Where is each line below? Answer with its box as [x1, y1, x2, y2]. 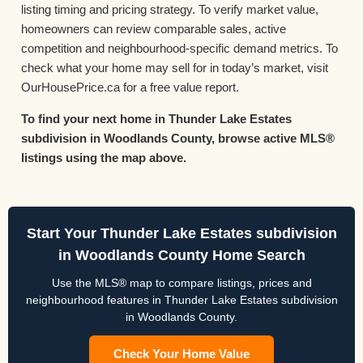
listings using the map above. [21, 150, 186, 164]
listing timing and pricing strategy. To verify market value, [21, 2, 318, 17]
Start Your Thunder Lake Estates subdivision [26, 225, 337, 242]
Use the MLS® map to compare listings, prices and [51, 276, 312, 290]
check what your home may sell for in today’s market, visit [21, 61, 328, 75]
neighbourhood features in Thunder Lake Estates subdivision [25, 293, 338, 307]
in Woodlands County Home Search [58, 247, 305, 264]
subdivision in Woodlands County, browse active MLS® [21, 130, 335, 145]
